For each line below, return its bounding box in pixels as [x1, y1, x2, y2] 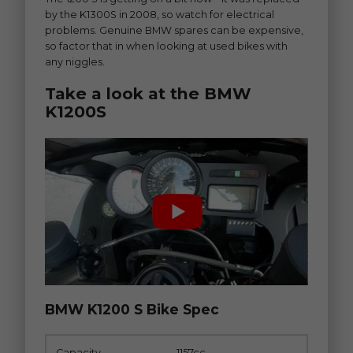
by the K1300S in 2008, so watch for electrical [45, 8, 275, 20]
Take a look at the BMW [45, 83, 252, 103]
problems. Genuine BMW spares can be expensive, [45, 24, 304, 36]
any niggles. [45, 55, 106, 68]
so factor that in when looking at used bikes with [45, 39, 288, 52]
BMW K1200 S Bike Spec [45, 300, 220, 318]
